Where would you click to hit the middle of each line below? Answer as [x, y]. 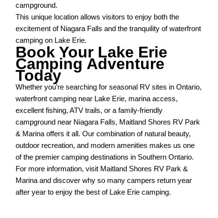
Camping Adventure [90, 64]
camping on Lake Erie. [51, 41]
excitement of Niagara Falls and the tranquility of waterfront [109, 29]
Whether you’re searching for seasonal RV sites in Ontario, [109, 87]
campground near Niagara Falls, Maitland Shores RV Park [108, 122]
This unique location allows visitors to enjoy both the [98, 17]
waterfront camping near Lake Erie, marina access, [97, 99]
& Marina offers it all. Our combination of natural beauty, [103, 134]
